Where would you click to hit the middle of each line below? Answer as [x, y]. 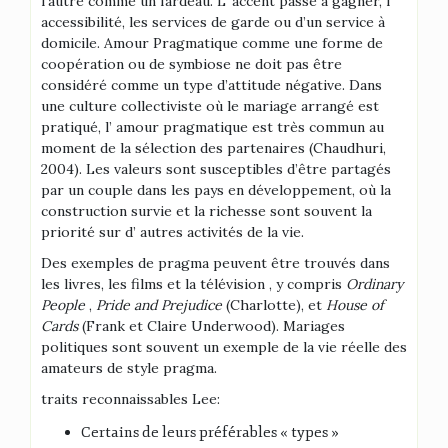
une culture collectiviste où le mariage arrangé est [210, 106]
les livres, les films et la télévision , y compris [193, 284]
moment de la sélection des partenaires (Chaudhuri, [213, 148]
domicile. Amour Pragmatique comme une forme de [212, 43]
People [63, 305]
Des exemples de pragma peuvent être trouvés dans [215, 263]
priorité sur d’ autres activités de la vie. [172, 232]
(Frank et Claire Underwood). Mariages [211, 326]
